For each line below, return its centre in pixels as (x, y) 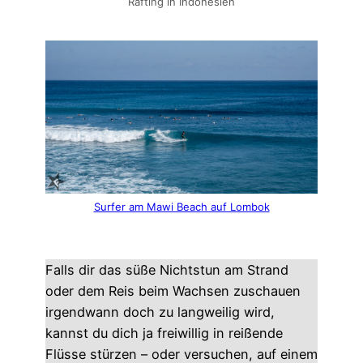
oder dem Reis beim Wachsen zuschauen (173, 290)
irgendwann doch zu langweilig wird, (160, 312)
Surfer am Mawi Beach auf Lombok (181, 207)
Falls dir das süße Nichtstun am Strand (167, 269)
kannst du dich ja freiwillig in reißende (164, 333)
